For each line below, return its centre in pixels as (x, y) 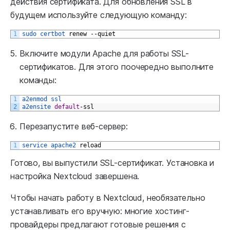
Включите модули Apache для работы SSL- (104, 53)
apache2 (65, 145)
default (67, 107)
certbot (54, 34)
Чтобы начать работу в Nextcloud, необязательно (108, 197)
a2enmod (36, 99)
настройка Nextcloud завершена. (75, 176)
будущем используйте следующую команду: (99, 15)
